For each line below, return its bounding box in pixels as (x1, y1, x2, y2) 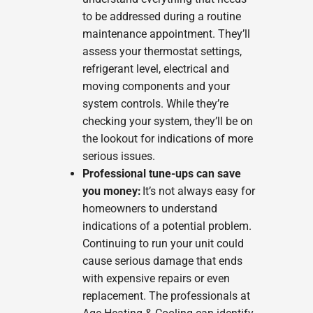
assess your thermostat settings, (82, 45, 242, 59)
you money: (82, 184, 143, 198)
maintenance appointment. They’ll (82, 27, 250, 41)
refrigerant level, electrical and (82, 62, 229, 76)
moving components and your (82, 80, 230, 94)
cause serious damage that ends (82, 254, 242, 268)
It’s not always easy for (142, 184, 255, 198)
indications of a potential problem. (82, 219, 252, 233)
